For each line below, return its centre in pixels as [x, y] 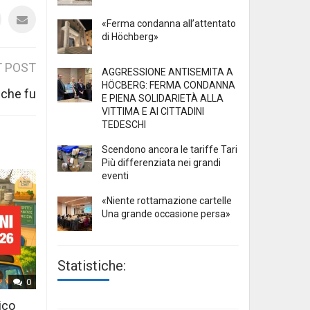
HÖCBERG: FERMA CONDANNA [168, 85]
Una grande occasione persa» [166, 214]
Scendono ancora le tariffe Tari [170, 150]
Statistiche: [92, 266]
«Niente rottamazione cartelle [167, 201]
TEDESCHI [124, 125]
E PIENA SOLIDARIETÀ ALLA [163, 99]
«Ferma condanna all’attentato [169, 24]
